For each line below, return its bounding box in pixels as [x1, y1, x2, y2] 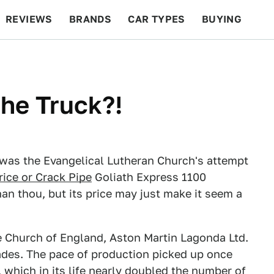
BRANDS [68, 13, 112, 25]
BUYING [201, 13, 242, 25]
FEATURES [202, 53, 257, 64]
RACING [102, 53, 142, 64]
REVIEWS [6, 13, 53, 25]
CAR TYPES [128, 13, 185, 25]
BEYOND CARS [12, 53, 86, 64]
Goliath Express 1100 [92, 171, 206, 183]
